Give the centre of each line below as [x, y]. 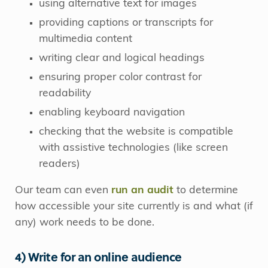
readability [65, 93]
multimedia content [86, 39]
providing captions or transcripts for [126, 23]
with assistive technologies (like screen [133, 148]
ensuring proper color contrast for [120, 77]
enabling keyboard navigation [112, 112]
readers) [60, 164]
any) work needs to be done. [85, 223]
